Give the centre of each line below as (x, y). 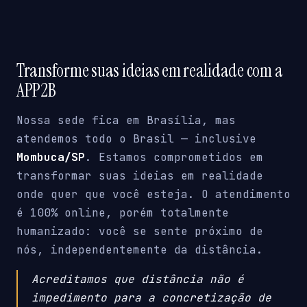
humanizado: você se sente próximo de (140, 232)
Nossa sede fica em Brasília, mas (126, 121)
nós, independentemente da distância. (140, 250)
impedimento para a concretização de (151, 298)
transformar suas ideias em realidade (140, 176)
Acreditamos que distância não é (138, 280)
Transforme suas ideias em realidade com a (150, 70)
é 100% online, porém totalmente (123, 213)
